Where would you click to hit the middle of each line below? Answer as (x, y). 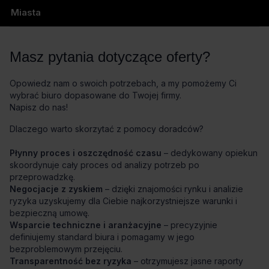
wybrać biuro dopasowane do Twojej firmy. (95, 95)
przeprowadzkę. (42, 177)
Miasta (26, 12)
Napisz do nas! (39, 107)
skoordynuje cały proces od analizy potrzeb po (104, 165)
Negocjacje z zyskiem (56, 189)
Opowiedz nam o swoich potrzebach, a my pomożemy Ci (123, 83)
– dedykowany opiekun (210, 153)
